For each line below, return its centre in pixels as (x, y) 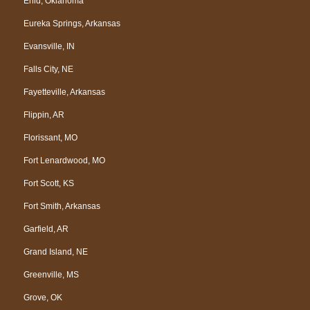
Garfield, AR (46, 229)
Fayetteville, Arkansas (64, 92)
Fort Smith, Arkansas (62, 206)
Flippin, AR (44, 115)
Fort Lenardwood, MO (64, 160)
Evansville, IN (49, 46)
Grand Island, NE (56, 252)
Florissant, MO (51, 137)
